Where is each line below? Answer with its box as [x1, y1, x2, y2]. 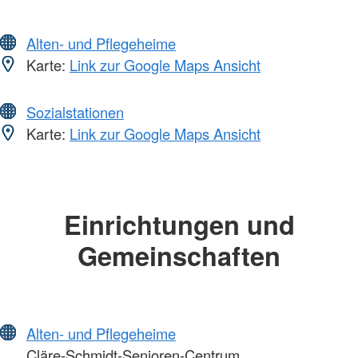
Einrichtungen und [63, 205, 295, 244]
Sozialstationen [26, 101, 124, 123]
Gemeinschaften [78, 237, 280, 275]
